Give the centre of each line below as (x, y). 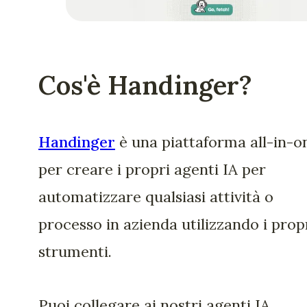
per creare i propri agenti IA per (152, 169)
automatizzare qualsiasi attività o (156, 196)
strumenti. (75, 251)
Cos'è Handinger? (145, 85)
